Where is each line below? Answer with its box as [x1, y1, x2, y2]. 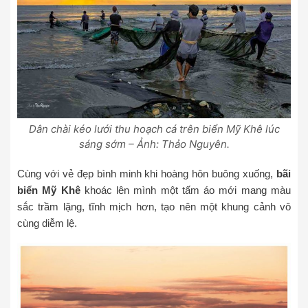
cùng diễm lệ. [17, 217, 77, 229]
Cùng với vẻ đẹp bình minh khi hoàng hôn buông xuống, [17, 167, 276, 179]
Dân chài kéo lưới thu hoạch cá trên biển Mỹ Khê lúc [28, 122, 280, 135]
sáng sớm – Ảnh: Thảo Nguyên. [78, 137, 230, 151]
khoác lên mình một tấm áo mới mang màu [80, 184, 291, 196]
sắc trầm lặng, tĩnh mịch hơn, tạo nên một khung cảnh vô [17, 200, 291, 212]
